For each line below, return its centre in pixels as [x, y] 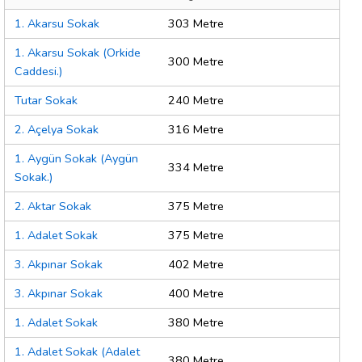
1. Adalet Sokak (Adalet [77, 352]
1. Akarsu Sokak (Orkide [78, 53]
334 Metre [196, 168]
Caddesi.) [38, 72]
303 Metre [196, 24]
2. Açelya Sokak [57, 130]
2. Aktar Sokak [53, 206]
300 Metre [196, 62]
